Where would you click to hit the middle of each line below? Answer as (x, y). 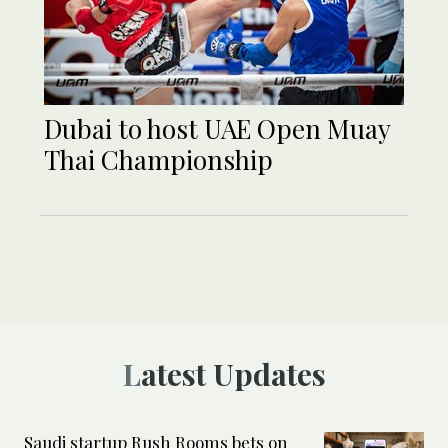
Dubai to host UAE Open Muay (217, 128)
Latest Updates (233, 373)
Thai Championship (158, 159)
